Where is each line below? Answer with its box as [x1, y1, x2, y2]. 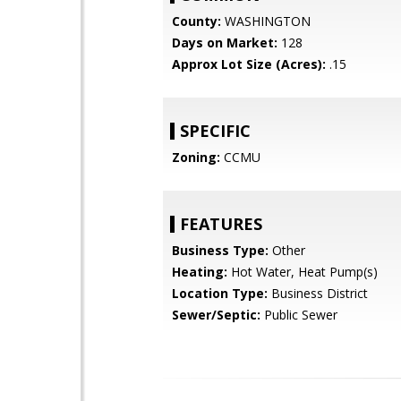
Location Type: [172, 285, 268, 302]
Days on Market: [172, 34, 277, 51]
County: [172, 13, 221, 30]
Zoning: [172, 149, 220, 166]
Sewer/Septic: [172, 306, 260, 323]
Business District [268, 285, 368, 302]
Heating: [172, 263, 227, 280]
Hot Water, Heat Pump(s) [227, 263, 378, 280]
